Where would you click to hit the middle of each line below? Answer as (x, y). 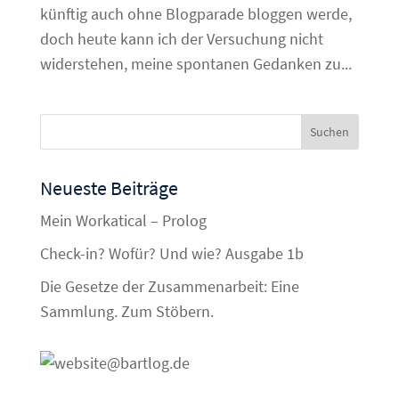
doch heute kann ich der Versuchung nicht (181, 39)
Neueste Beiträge (109, 188)
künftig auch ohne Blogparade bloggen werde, (195, 14)
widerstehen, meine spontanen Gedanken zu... (195, 64)
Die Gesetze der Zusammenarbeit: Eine (169, 287)
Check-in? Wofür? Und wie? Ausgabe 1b (171, 254)
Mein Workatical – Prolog (123, 221)
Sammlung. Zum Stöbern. (126, 312)
